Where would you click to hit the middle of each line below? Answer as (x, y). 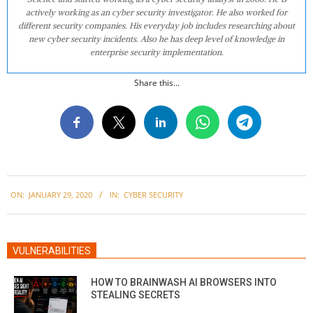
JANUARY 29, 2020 (60, 195)
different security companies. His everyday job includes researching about (156, 25)
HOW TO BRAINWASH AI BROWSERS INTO (184, 282)
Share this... (156, 82)
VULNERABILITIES (52, 250)
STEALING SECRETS (136, 294)
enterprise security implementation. (156, 52)
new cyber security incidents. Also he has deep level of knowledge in (156, 38)
